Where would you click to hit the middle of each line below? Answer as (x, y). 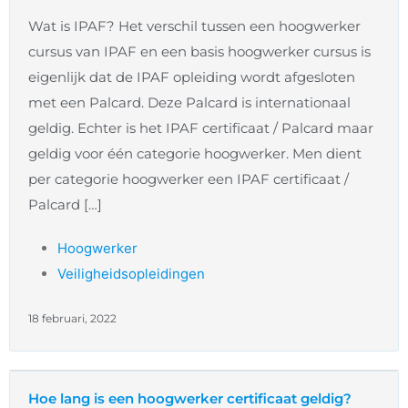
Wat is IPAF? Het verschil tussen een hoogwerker (194, 26)
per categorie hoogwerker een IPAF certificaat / (189, 179)
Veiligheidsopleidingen (131, 274)
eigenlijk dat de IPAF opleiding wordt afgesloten (192, 77)
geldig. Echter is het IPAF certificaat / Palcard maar (201, 128)
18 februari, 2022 (72, 319)
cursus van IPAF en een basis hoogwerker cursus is (199, 52)
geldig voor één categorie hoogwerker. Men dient (195, 154)
